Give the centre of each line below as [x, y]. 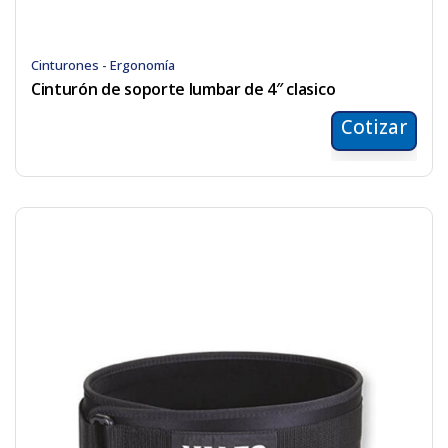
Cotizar [374, 127]
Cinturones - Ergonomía [103, 65]
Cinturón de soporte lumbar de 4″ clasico [183, 89]
